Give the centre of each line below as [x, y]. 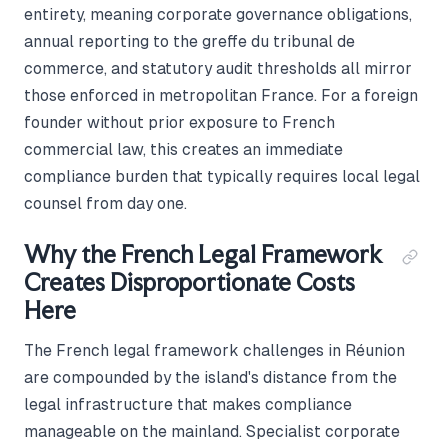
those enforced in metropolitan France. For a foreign [221, 95]
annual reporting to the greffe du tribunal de [189, 41]
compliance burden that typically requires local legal [222, 176]
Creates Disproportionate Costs [189, 282]
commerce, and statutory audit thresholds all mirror [218, 68]
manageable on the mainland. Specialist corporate [212, 431]
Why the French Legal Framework [203, 254]
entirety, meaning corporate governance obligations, [218, 14]
